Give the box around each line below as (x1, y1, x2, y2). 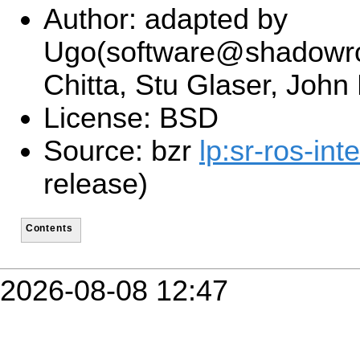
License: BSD (43, 102, 219, 135)
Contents (25, 222, 73, 233)
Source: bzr (43, 135, 199, 168)
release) (43, 168, 148, 201)
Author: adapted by (43, 3, 288, 36)
